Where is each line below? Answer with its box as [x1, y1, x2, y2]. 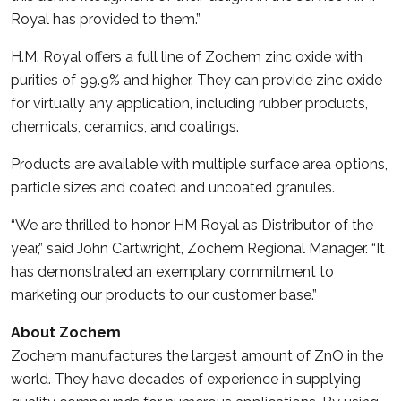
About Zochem [11, 323, 121, 341]
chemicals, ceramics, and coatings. [11, 117, 239, 135]
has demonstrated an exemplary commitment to [11, 262, 334, 280]
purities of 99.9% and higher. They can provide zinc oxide [11, 71, 382, 89]
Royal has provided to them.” [11, 10, 200, 28]
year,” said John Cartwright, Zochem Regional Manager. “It [11, 239, 385, 257]
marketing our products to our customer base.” [11, 286, 317, 303]
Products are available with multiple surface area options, [11, 155, 388, 173]
